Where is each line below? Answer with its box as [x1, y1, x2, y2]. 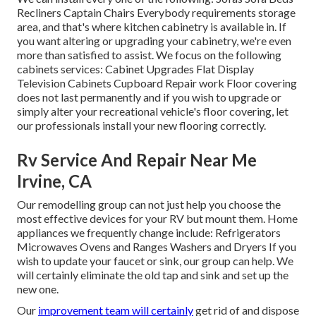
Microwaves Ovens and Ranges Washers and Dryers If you [17, 239, 296, 253]
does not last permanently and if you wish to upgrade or [17, 90, 281, 104]
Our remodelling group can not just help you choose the [17, 197, 281, 211]
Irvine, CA [17, 170, 92, 191]
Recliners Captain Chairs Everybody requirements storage [17, 5, 296, 19]
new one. [17, 281, 59, 296]
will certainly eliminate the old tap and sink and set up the [17, 267, 288, 281]
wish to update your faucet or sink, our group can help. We [17, 253, 293, 267]
